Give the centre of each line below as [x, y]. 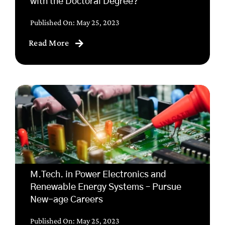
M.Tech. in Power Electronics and [98, 175]
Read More [49, 43]
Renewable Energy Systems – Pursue [105, 188]
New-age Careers [66, 200]
